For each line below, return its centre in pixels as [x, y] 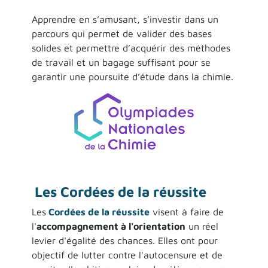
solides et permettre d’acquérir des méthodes [131, 48]
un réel [202, 226]
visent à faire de [186, 211]
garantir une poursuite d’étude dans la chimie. [132, 76]
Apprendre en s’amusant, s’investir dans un [125, 19]
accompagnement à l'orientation [111, 226]
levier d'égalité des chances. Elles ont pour [124, 240]
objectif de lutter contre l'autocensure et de [127, 255]
